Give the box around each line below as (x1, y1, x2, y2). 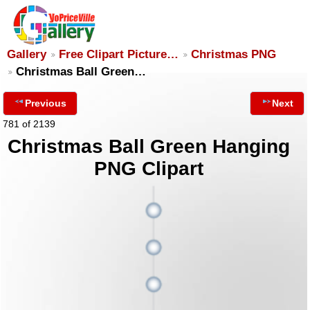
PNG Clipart (94, 158, 204, 179)
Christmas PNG (191, 48, 276, 61)
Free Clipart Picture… (59, 48, 179, 61)
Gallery (7, 48, 46, 61)
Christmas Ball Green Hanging (8, 136, 291, 157)
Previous (25, 98, 66, 109)
